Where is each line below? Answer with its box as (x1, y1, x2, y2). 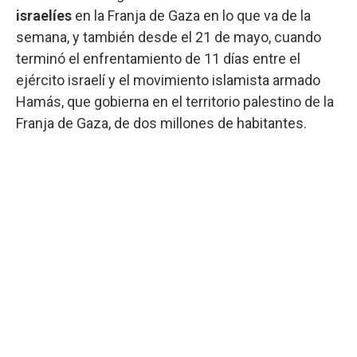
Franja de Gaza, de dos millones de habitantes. (16, 114, 307, 131)
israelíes (16, 6, 72, 24)
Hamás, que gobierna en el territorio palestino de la (16, 92, 334, 110)
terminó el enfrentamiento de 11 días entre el (16, 49, 300, 67)
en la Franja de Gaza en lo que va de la (72, 6, 311, 24)
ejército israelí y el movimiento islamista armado (16, 71, 320, 88)
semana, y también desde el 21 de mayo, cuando (16, 28, 321, 45)
